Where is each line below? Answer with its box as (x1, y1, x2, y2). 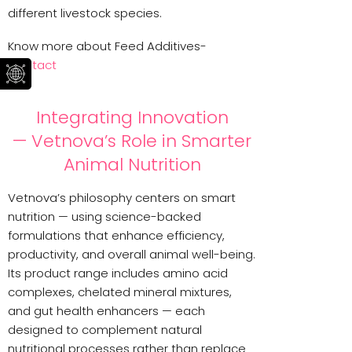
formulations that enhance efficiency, (8, 226, 225, 244)
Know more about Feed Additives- (8, 37, 207, 54)
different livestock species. (8, 4, 162, 21)
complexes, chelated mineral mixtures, (8, 283, 232, 300)
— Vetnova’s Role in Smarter (13, 128, 252, 153)
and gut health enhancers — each (8, 302, 205, 319)
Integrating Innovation (35, 104, 229, 130)
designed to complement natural (8, 321, 202, 338)
